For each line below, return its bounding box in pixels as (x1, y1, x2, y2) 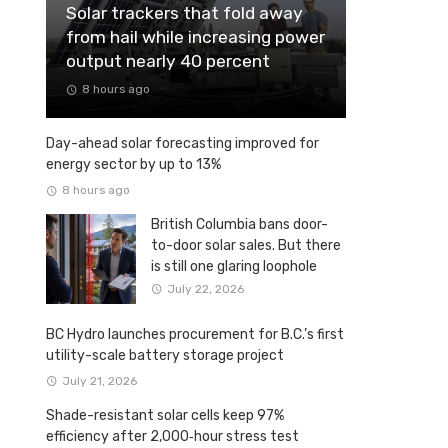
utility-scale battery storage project (46, 347, 284, 365)
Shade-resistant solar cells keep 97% (46, 406, 284, 424)
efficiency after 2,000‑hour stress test (46, 427, 299, 445)
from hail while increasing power (66, 27, 325, 48)
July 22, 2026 (166, 281, 244, 296)
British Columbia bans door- (151, 216, 328, 234)
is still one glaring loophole (151, 258, 317, 276)
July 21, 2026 (61, 373, 137, 388)
